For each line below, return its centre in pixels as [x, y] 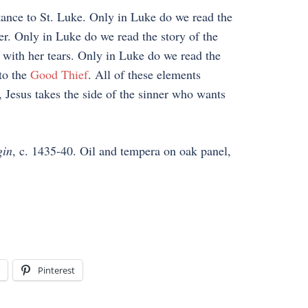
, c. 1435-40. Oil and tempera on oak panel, [121, 151]
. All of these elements [144, 74]
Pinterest [56, 271]
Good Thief [59, 74]
